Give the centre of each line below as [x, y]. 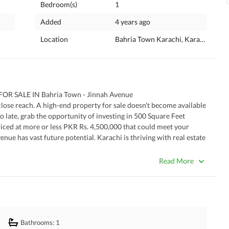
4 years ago [133, 22]
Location [54, 39]
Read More [176, 161]
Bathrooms [37, 222]
